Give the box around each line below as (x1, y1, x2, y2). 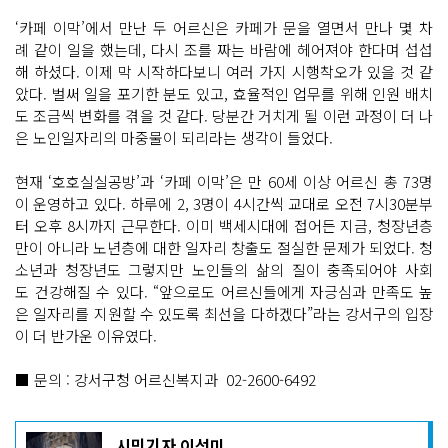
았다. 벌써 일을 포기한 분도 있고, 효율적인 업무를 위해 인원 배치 (15, 82, 433, 104)
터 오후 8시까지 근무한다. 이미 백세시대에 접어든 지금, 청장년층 (15, 214, 433, 236)
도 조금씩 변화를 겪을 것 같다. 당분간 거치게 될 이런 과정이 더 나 (15, 104, 433, 126)
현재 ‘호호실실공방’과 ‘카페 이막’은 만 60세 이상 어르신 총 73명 (15, 170, 433, 192)
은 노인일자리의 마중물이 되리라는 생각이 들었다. (15, 126, 337, 148)
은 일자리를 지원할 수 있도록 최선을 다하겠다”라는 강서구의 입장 (15, 302, 433, 324)
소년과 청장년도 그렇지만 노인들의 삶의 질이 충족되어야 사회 (15, 258, 433, 280)
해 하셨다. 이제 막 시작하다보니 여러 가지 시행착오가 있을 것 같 (15, 60, 433, 82)
